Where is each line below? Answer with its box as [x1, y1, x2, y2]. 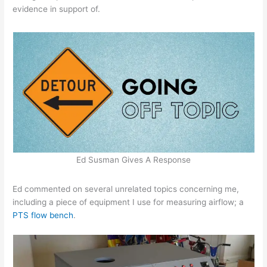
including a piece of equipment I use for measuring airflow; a [13, 197, 244, 207]
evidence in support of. [13, 4, 101, 14]
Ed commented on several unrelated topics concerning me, [13, 184, 240, 194]
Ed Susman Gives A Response [76, 154, 191, 164]
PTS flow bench [13, 210, 74, 221]
